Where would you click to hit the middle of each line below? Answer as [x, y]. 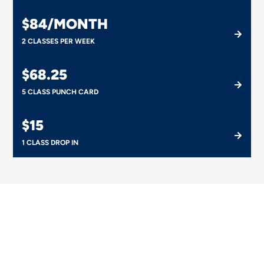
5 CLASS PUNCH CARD [60, 92]
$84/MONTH [65, 24]
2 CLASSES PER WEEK [59, 42]
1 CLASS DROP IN [50, 143]
